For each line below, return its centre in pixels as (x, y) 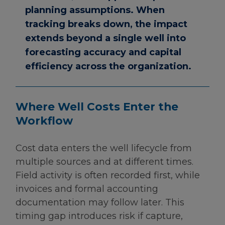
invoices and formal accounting (87, 189)
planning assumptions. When (95, 10)
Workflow (44, 121)
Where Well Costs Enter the (97, 107)
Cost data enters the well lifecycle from (104, 148)
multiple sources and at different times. (104, 162)
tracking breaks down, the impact (106, 24)
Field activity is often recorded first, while (108, 176)
